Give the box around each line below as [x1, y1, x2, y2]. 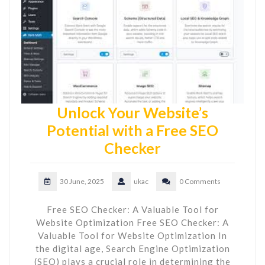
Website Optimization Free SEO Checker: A [36, 216, 229, 228]
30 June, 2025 [60, 176, 104, 186]
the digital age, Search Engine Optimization [35, 243, 230, 254]
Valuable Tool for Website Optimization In [38, 230, 227, 241]
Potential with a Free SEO [47, 121, 218, 139]
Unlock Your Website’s [57, 103, 208, 121]
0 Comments [179, 176, 221, 186]
